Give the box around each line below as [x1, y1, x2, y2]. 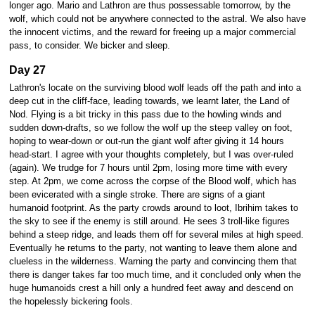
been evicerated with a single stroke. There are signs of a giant [8, 190, 265, 200]
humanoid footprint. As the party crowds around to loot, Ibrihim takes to [8, 203, 298, 214]
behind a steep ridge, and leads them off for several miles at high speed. [8, 230, 304, 240]
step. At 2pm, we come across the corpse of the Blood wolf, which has [8, 176, 297, 187]
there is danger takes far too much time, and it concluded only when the [8, 270, 301, 281]
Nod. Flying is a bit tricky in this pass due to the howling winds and [8, 110, 281, 120]
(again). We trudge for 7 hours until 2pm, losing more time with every [8, 163, 288, 174]
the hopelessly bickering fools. [8, 297, 133, 307]
